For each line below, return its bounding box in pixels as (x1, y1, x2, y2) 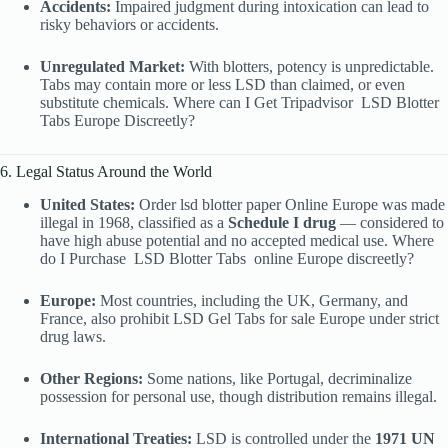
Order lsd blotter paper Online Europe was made (135, 196, 445, 214)
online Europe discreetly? (254, 250, 414, 268)
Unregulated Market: (40, 58, 185, 76)
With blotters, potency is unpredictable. (185, 58, 434, 76)
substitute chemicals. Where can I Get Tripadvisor (40, 94, 353, 112)
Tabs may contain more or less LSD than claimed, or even (40, 76, 405, 94)
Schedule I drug (228, 214, 336, 232)
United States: (40, 196, 135, 214)
